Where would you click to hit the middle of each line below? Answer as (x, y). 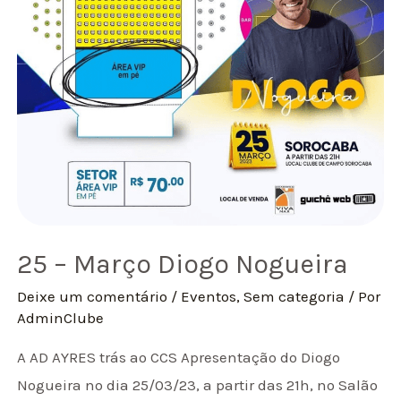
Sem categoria (294, 297)
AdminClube (61, 318)
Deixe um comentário (93, 297)
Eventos (209, 297)
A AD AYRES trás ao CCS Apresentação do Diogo (179, 358)
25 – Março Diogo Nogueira (183, 264)
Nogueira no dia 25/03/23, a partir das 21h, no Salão (198, 385)
